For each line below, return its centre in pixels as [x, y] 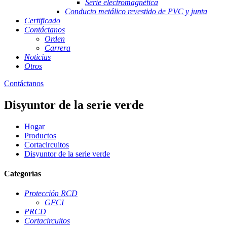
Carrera [58, 48]
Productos [40, 135]
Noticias [37, 57]
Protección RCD [51, 194]
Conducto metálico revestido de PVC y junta [136, 11]
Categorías [23, 174]
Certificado [42, 21]
